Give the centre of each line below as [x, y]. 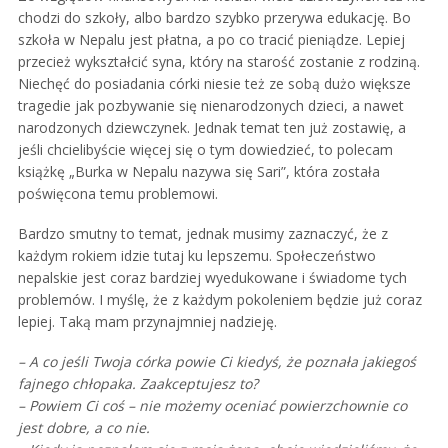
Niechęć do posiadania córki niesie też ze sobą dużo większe [214, 83]
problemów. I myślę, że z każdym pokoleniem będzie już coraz [220, 299]
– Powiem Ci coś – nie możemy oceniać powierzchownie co [212, 405]
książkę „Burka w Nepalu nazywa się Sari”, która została [199, 171]
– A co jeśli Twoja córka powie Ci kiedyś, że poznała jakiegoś [217, 361]
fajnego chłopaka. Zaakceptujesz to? [138, 383]
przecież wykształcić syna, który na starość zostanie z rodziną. [219, 61]
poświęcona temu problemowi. [118, 193]
